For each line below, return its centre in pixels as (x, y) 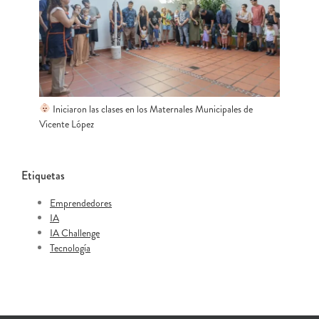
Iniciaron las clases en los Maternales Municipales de (151, 109)
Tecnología (70, 247)
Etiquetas (43, 175)
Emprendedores (81, 203)
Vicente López (67, 124)
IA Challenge (75, 232)
